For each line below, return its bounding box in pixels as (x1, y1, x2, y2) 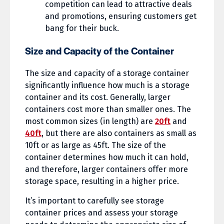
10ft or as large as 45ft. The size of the (25, 140, 166, 150)
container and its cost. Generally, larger (25, 92, 170, 102)
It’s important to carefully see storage (25, 196, 164, 206)
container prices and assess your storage (25, 208, 178, 218)
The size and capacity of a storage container (25, 68, 189, 78)
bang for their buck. (45, 23, 119, 33)
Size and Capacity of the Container (25, 44, 174, 58)
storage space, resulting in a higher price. (25, 176, 179, 186)
